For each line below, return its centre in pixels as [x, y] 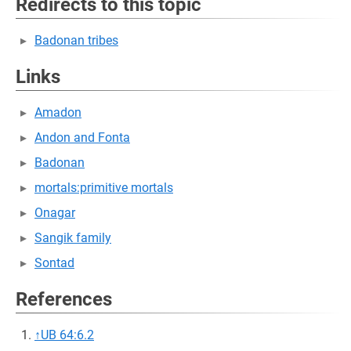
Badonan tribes [76, 40]
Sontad [54, 263]
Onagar [55, 213]
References [64, 299]
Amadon [58, 112]
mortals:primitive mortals [104, 188]
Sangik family [73, 238]
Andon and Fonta [82, 138]
